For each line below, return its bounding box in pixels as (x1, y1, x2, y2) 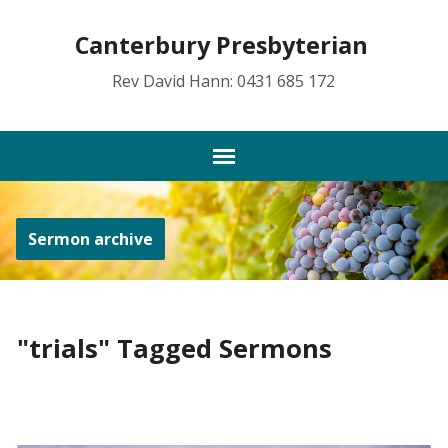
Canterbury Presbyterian (75, 29, 369, 61)
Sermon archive (27, 228, 153, 250)
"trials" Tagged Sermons (16, 331, 332, 366)
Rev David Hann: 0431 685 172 (112, 70, 336, 92)
